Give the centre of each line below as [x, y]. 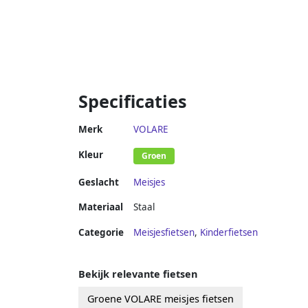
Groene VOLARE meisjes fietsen [161, 298]
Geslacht [99, 182]
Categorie [101, 232]
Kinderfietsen [229, 232]
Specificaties [133, 101]
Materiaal [101, 207]
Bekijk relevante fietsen [138, 274]
